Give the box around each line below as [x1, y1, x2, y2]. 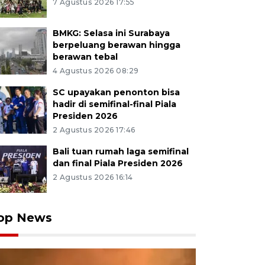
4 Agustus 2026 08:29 [52, 66, 139, 75]
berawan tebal [52, 51, 118, 62]
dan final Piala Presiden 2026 [52, 158, 183, 169]
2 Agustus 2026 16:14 [52, 173, 133, 182]
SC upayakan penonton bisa [52, 87, 180, 98]
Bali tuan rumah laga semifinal [52, 146, 189, 157]
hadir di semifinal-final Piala [52, 99, 176, 109]
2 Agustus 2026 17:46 [52, 125, 135, 134]
